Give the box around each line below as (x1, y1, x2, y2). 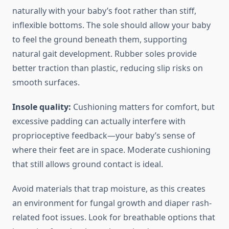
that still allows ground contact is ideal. (12, 158, 163, 170)
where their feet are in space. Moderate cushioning (12, 144, 211, 156)
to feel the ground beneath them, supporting (12, 34, 187, 45)
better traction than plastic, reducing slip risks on (12, 62, 203, 74)
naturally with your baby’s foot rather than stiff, (12, 5, 196, 17)
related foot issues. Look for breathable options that (12, 212, 215, 223)
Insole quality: (12, 101, 71, 113)
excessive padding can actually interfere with (12, 116, 186, 127)
